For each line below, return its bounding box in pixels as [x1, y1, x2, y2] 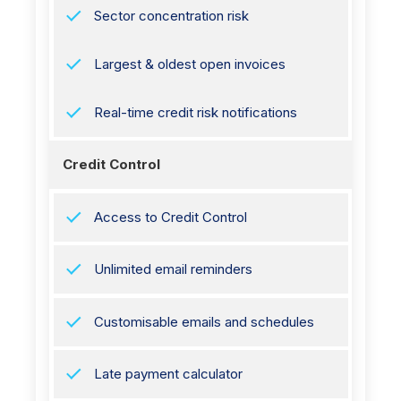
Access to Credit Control [93, 208, 247, 226]
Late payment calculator [93, 365, 243, 382]
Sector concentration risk [93, 6, 249, 24]
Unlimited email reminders [93, 260, 252, 277]
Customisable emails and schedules [93, 312, 314, 330]
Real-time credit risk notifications [93, 103, 297, 121]
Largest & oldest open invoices [93, 55, 286, 73]
